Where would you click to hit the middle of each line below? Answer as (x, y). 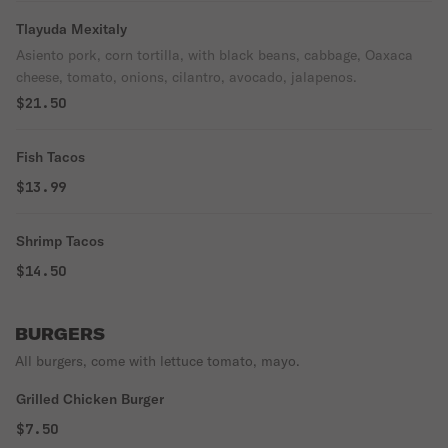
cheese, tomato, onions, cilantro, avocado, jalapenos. (186, 77)
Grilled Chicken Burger (90, 399)
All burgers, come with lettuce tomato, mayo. (157, 361)
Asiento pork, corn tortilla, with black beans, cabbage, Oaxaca (214, 55)
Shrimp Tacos (60, 241)
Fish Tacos (50, 157)
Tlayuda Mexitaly (71, 29)
